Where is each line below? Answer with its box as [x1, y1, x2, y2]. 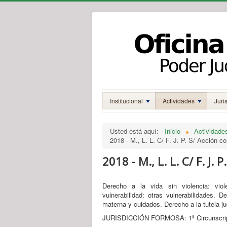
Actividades [163, 96, 195, 105]
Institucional [110, 96, 143, 105]
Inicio [165, 126, 180, 136]
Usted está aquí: [110, 126, 163, 136]
